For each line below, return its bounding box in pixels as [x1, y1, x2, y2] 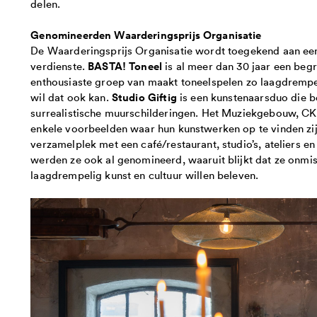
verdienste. [30, 58, 88, 73]
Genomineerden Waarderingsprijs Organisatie [30, 26, 262, 42]
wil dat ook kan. [30, 89, 112, 104]
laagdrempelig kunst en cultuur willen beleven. [30, 167, 259, 182]
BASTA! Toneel [88, 57, 163, 74]
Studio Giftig [111, 88, 177, 105]
